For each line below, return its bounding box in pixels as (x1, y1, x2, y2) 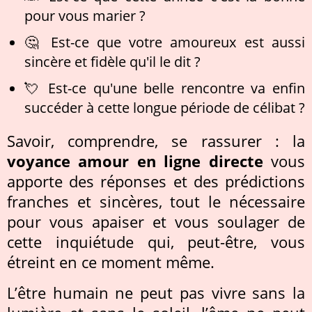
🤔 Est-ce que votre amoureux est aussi (24, 31, 305, 52)
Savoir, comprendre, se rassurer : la (7, 130, 305, 151)
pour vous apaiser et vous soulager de (7, 211, 305, 232)
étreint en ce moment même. (7, 251, 214, 272)
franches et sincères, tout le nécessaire (7, 191, 305, 212)
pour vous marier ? (24, 5, 146, 25)
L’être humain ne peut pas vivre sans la (7, 282, 305, 303)
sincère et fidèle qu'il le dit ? (24, 51, 201, 71)
